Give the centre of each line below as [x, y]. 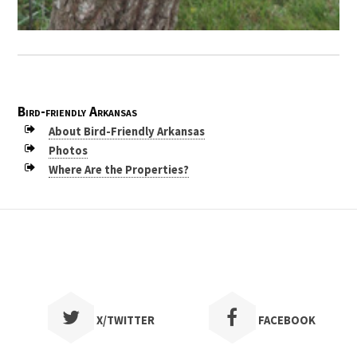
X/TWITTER [125, 320]
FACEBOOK [285, 320]
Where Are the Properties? [118, 170]
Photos [68, 151]
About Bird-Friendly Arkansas [126, 132]
